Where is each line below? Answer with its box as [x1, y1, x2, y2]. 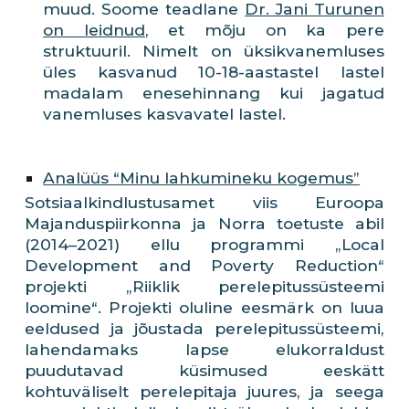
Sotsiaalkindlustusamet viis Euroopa [25, 193, 384, 212]
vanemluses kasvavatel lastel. [43, 104, 287, 123]
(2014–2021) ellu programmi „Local [25, 235, 384, 254]
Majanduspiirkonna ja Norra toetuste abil [25, 214, 384, 233]
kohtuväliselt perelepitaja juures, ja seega [25, 382, 384, 401]
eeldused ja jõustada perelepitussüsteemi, [25, 319, 384, 338]
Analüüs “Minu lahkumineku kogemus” [43, 168, 361, 187]
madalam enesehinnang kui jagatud [43, 83, 384, 102]
